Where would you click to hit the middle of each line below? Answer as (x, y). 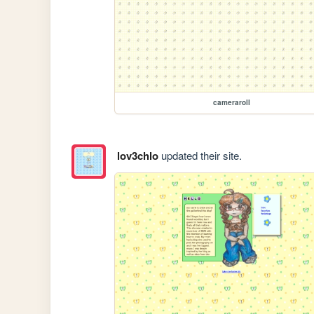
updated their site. (200, 155)
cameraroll (231, 102)
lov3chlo (137, 155)
